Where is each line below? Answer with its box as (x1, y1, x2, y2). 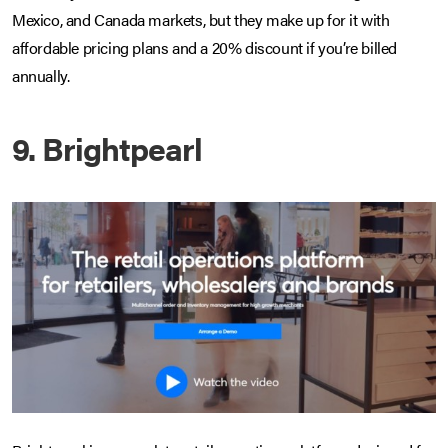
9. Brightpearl (12, 124, 202, 170)
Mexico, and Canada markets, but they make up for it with (12, 7, 390, 31)
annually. (12, 63, 70, 87)
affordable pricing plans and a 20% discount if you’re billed (12, 35, 398, 59)
